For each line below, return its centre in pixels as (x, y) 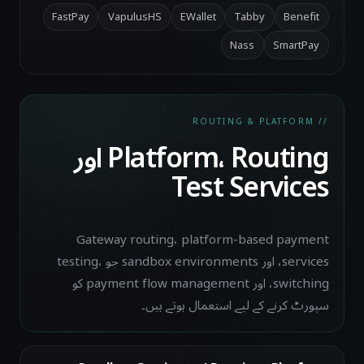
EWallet (198, 17)
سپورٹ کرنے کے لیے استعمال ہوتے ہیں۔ (235, 305)
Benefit (302, 17)
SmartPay (297, 45)
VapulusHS (134, 17)
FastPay (71, 17)
